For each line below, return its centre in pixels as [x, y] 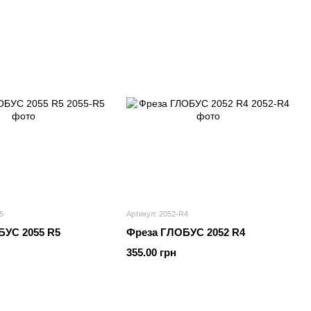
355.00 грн [151, 252]
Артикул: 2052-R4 [157, 214]
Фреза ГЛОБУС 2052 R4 [186, 232]
